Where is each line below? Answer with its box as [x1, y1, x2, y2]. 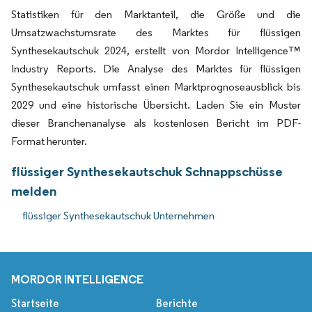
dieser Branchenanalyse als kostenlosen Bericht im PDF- [11, 116, 301, 130]
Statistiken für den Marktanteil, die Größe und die [11, 8, 301, 22]
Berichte [156, 297, 198, 311]
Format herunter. [11, 134, 87, 148]
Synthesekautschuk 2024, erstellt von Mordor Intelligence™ [11, 44, 301, 58]
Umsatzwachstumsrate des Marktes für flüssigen [11, 26, 301, 40]
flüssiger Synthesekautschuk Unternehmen [22, 209, 214, 223]
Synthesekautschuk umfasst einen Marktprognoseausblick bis [11, 80, 301, 94]
